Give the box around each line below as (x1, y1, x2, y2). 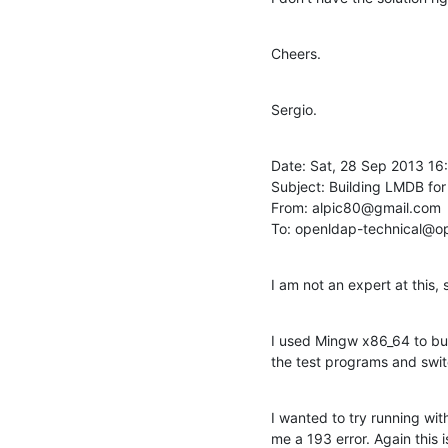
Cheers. (271, 44, 321, 62)
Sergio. (271, 100, 317, 118)
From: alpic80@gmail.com (271, 198, 441, 216)
